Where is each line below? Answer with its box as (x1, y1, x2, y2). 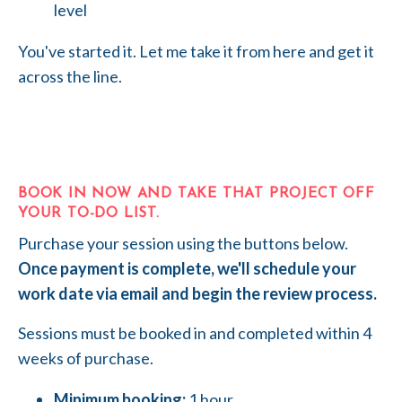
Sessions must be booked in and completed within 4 (18, 322, 371, 343)
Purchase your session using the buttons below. (18, 232, 348, 253)
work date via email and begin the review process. (18, 283, 377, 303)
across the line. (18, 66, 122, 86)
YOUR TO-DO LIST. (18, 205, 160, 221)
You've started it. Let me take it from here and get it (18, 40, 374, 61)
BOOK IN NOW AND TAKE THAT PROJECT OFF (18, 186, 375, 201)
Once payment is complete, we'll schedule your (18, 258, 356, 278)
